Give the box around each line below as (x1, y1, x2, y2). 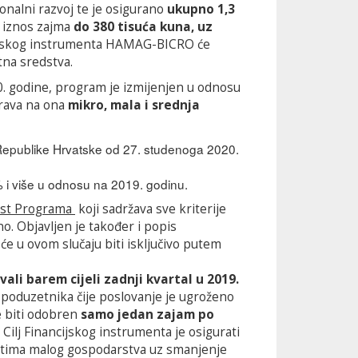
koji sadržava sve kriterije (75, 201, 226, 217)
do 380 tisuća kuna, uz (70, 18, 213, 35)
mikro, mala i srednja (68, 97, 200, 113)
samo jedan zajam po (81, 306, 214, 323)
